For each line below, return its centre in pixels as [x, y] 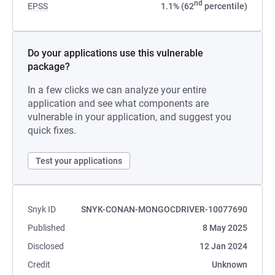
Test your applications [79, 161]
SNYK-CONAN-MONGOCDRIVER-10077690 [164, 209]
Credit [39, 265]
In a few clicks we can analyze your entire [117, 90]
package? [49, 67]
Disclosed [46, 246]
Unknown [230, 265]
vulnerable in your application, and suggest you [130, 117]
